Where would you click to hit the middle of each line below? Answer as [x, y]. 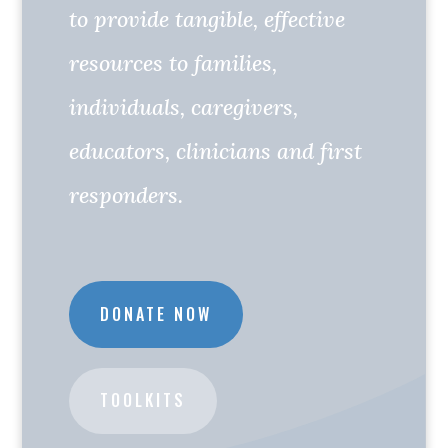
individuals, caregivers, [184, 107]
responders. [132, 195]
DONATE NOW [156, 313]
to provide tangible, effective [207, 19]
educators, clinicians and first [216, 151]
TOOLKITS [143, 400]
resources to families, [173, 63]
